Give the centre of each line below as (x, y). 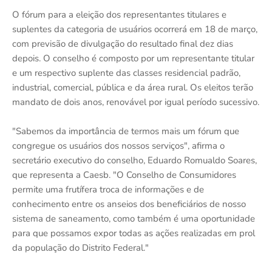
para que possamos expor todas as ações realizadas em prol (134, 233)
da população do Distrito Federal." (82, 247)
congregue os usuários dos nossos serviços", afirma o (118, 145)
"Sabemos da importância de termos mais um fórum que (126, 131)
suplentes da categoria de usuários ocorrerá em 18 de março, (135, 29)
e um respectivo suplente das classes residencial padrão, (126, 73)
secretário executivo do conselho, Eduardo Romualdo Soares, (134, 160)
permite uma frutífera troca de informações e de (108, 189)
